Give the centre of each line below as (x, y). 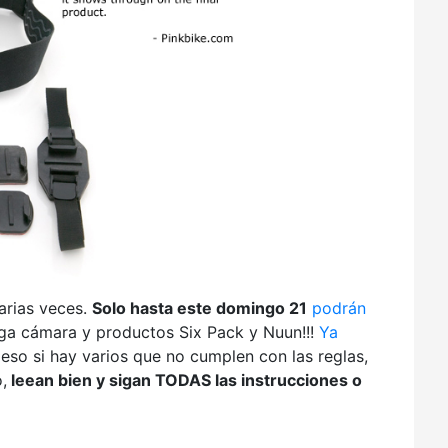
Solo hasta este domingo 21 (199, 308)
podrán (339, 308)
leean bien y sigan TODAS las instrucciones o (184, 380)
